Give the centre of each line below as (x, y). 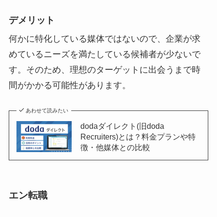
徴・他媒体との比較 (115, 147)
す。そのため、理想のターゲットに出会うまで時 (104, 70)
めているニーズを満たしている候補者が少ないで (104, 54)
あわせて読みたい (47, 111)
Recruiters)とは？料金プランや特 (138, 137)
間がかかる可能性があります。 (70, 85)
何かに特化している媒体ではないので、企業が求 (104, 39)
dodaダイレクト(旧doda (122, 126)
